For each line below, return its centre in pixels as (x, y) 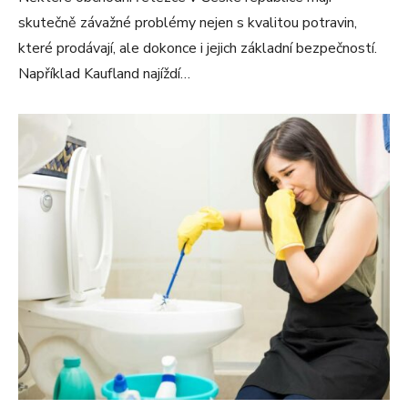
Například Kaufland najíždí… (104, 73)
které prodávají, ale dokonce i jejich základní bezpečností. (198, 48)
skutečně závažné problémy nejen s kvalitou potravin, (188, 22)
